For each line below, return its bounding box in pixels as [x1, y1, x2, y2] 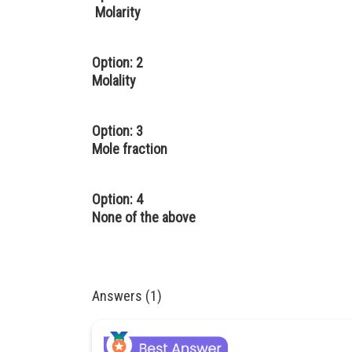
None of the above [92, 209, 196, 225]
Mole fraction [92, 141, 167, 157]
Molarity [92, 4, 141, 20]
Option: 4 [92, 191, 143, 207]
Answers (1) [92, 288, 162, 304]
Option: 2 [92, 54, 143, 71]
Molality [92, 72, 136, 89]
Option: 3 [92, 123, 143, 139]
